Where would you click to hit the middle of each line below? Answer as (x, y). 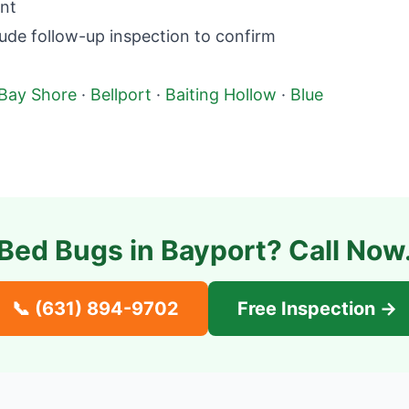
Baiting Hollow (221, 94)
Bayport (214, 250)
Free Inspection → (317, 309)
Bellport (121, 94)
